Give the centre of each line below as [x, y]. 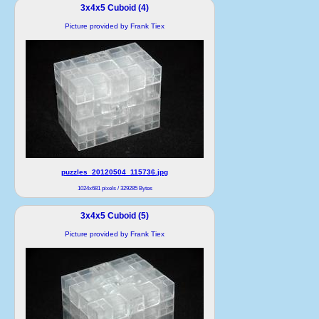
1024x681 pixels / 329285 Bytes [115, 188]
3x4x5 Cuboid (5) [115, 215]
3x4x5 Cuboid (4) [115, 7]
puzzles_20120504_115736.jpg [115, 172]
